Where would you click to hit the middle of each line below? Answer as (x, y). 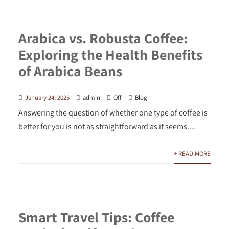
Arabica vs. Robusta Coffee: (103, 38)
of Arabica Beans (70, 71)
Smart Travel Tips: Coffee (96, 217)
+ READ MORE (192, 153)
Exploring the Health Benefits (110, 54)
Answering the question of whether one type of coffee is (113, 112)
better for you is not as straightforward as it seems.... (107, 126)
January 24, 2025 (47, 97)
